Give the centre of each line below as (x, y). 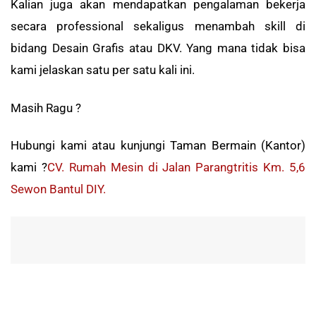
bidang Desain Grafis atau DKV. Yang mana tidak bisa (158, 48)
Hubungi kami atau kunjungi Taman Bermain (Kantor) (158, 146)
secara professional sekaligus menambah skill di (158, 26)
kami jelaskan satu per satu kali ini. (103, 70)
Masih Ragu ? (46, 108)
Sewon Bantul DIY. (58, 189)
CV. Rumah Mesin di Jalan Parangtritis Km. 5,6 (176, 168)
